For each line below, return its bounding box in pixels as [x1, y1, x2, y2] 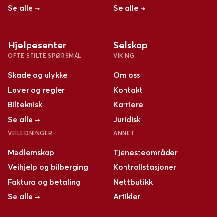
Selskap [113, 39, 148, 51]
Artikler [113, 191, 140, 201]
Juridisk [113, 114, 140, 124]
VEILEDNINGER [8, 129, 53, 137]
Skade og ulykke [8, 70, 68, 80]
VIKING [113, 52, 135, 60]
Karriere [113, 99, 143, 109]
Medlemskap [8, 147, 54, 157]
